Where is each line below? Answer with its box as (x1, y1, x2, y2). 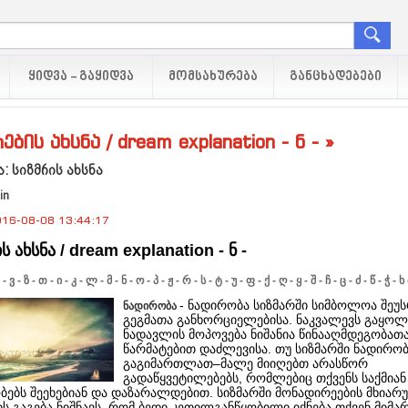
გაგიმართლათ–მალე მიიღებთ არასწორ (123, 355, 368, 371)
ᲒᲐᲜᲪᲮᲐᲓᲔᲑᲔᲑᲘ (290, 68, 382, 86)
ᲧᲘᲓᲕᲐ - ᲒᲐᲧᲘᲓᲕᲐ (25, 68, 137, 86)
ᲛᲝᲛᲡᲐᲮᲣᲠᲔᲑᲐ (168, 68, 258, 86)
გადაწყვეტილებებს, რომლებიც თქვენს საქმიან (123, 370, 406, 385)
